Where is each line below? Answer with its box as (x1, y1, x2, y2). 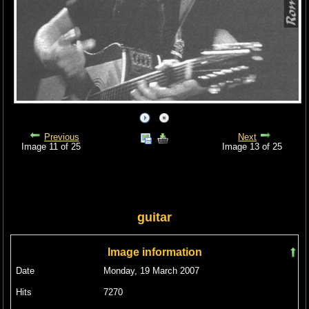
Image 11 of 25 (21, 141, 87, 152)
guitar (137, 210, 172, 224)
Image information (107, 246, 202, 258)
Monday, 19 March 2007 (103, 265, 199, 276)
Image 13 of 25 (222, 141, 288, 152)
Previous (43, 131, 79, 142)
